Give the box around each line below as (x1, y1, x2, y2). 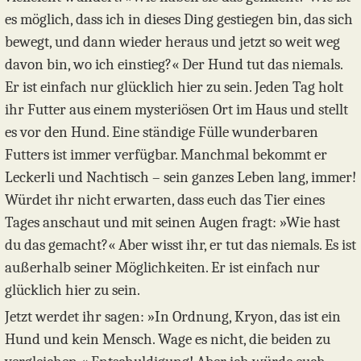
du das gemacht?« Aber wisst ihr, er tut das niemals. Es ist (5, 236, 356, 255)
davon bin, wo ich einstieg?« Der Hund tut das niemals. (5, 56, 342, 74)
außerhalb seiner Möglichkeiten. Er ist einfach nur (5, 259, 320, 277)
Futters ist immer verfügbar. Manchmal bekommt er (5, 146, 327, 164)
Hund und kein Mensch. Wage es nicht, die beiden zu (5, 330, 330, 349)
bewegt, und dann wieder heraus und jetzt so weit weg (5, 33, 340, 52)
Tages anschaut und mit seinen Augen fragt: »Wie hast (5, 214, 340, 232)
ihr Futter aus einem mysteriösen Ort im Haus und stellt (5, 101, 348, 119)
